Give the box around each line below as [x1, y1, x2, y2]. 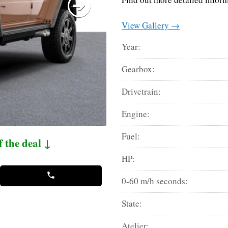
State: [122, 197, 142, 209]
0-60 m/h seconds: [122, 175, 188, 187]
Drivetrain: [122, 85, 161, 97]
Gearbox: [122, 63, 155, 75]
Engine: [122, 107, 150, 120]
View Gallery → [122, 19, 180, 31]
